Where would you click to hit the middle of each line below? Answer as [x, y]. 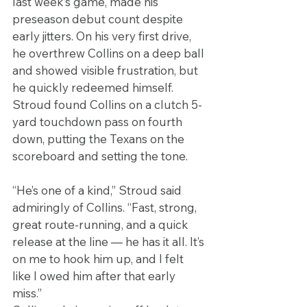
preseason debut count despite [99, 19]
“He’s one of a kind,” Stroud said [98, 191]
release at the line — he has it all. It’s [110, 242]
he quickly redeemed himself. [94, 88]
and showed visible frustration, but [107, 71]
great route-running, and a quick [102, 225]
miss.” [27, 293]
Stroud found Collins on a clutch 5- [107, 105]
